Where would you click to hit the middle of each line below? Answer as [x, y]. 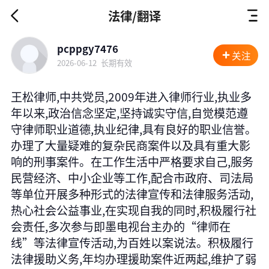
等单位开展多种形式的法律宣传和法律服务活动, [132, 194]
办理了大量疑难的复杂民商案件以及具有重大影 [130, 145]
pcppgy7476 [88, 49]
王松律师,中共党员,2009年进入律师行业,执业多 [131, 96]
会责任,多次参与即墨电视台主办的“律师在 [120, 226]
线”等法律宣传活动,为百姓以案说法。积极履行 [132, 242]
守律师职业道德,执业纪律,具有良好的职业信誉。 [133, 129]
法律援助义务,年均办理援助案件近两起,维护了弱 [133, 258]
